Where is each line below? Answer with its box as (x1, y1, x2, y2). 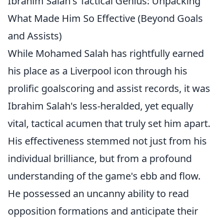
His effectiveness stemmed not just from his (8, 134, 207, 147)
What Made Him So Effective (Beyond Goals (8, 12, 203, 25)
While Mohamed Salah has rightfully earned (8, 47, 204, 60)
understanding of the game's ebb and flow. (8, 169, 200, 182)
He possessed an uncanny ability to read (8, 187, 189, 200)
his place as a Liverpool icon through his (8, 64, 187, 77)
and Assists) (8, 29, 62, 42)
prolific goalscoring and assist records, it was (8, 82, 210, 95)
